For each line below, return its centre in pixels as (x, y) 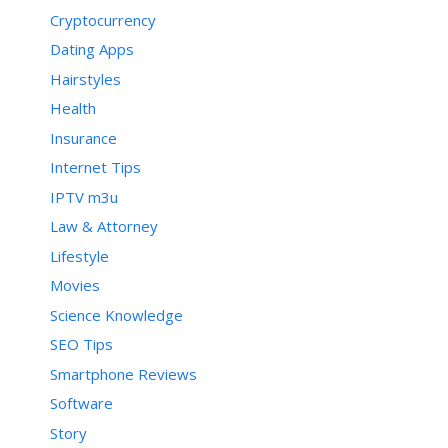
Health (73, 108)
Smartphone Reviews (123, 373)
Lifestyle (79, 255)
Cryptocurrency (103, 19)
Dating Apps (92, 49)
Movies (75, 285)
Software (81, 403)
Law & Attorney (104, 226)
